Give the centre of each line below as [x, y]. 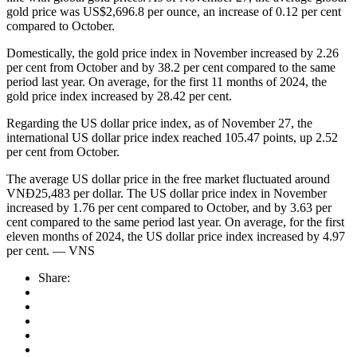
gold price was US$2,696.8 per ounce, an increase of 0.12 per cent [174, 11]
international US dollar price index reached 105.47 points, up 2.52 [172, 137]
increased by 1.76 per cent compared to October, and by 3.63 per [169, 207]
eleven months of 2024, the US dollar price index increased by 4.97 [176, 236]
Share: [54, 277]
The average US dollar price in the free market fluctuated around [168, 178]
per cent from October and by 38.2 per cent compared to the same [171, 67]
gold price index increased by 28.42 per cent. [119, 96]
